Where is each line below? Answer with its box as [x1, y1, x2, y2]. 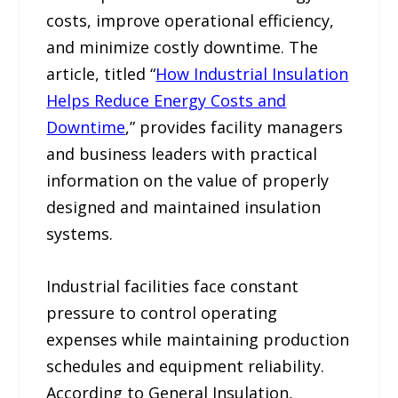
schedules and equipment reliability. [46, 354, 325, 377]
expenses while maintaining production [46, 328, 350, 350]
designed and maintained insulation [46, 196, 322, 219]
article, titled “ [46, 63, 156, 85]
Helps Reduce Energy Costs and [46, 90, 287, 112]
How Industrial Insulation [155, 63, 349, 85]
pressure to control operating [46, 301, 278, 323]
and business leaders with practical [46, 143, 318, 165]
